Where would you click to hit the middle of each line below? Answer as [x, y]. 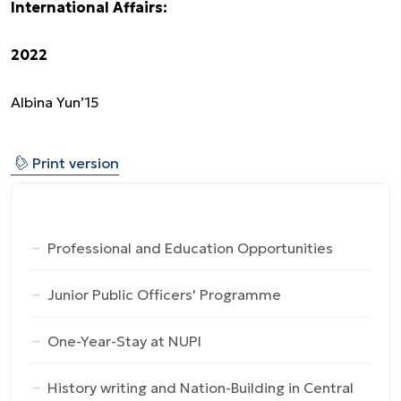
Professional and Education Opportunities [190, 248]
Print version [74, 163]
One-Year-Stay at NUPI [124, 341]
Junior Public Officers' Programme [164, 295]
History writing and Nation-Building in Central [200, 388]
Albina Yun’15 [55, 102]
